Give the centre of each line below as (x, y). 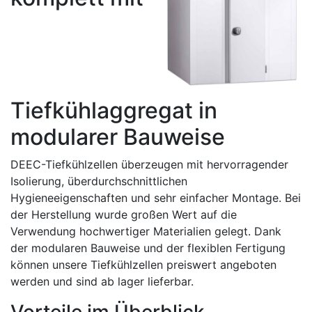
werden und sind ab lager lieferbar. (102, 281)
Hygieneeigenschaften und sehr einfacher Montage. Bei (156, 198)
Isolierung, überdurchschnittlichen (99, 181)
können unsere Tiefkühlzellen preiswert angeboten (143, 265)
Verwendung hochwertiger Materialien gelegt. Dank (146, 231)
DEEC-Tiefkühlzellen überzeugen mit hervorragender (149, 164)
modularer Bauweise (118, 137)
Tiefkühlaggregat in (114, 110)
